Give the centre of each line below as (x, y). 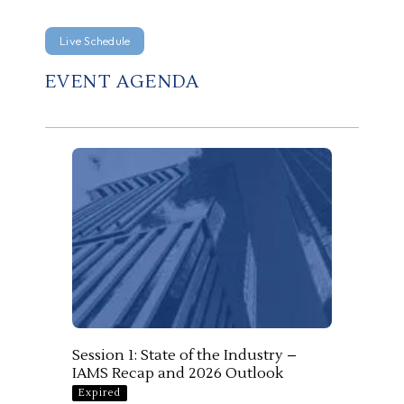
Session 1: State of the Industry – (184, 356)
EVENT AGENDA (123, 82)
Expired (100, 393)
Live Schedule (95, 40)
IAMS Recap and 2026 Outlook (178, 374)
